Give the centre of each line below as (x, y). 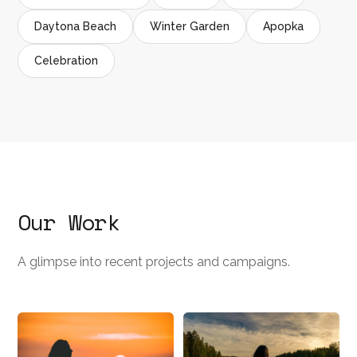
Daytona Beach (76, 26)
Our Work (69, 222)
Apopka (284, 26)
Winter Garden (190, 26)
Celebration (67, 61)
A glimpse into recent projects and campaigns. (154, 262)
